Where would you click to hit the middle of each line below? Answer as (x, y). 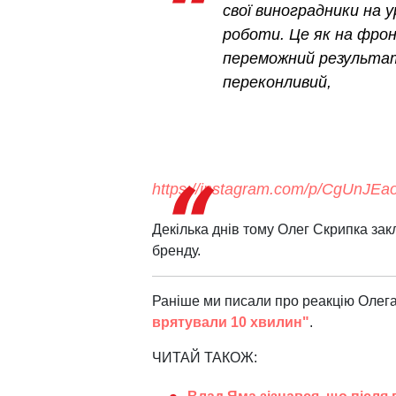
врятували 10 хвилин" (231, 323)
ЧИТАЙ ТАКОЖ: (205, 358)
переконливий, (277, 83)
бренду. (176, 251)
